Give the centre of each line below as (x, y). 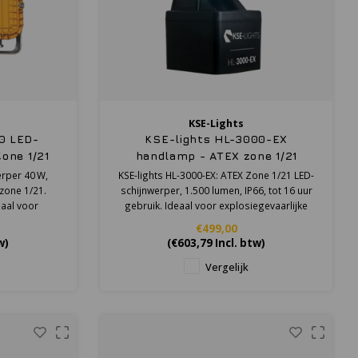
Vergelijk (227, 267)
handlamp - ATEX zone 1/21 (217, 155)
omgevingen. (217, 220)
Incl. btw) (239, 243)
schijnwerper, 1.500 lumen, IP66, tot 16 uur (216, 190)
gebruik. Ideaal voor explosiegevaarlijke (217, 205)
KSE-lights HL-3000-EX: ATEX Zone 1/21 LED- (217, 175)
